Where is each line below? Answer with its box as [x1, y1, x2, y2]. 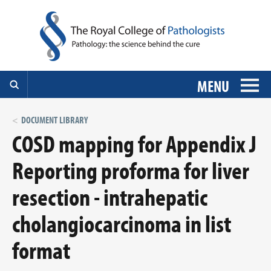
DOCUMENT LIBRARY [21, 114, 88, 126]
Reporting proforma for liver [12, 154, 249, 185]
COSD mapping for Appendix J [12, 128, 256, 158]
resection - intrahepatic [12, 181, 207, 212]
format [12, 234, 70, 265]
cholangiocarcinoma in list [12, 207, 231, 238]
